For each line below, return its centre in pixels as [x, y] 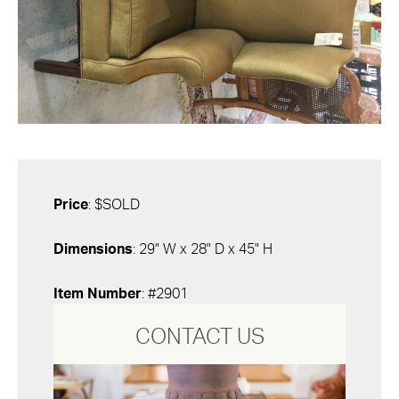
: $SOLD [114, 204]
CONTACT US [199, 337]
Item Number [98, 293]
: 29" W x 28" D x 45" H [203, 249]
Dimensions [93, 249]
